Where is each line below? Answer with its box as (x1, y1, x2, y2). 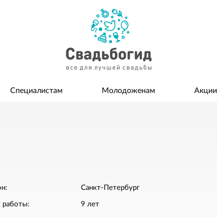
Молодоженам (101, 87, 155, 94)
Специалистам (10, 87, 62, 94)
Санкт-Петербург (80, 184, 139, 191)
